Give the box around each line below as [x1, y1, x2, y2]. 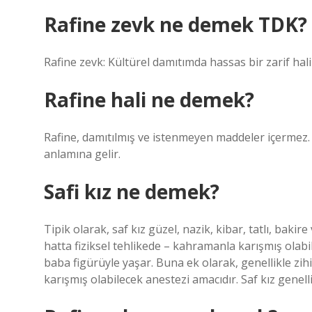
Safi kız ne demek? [44, 178, 219, 205]
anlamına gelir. [44, 146, 120, 162]
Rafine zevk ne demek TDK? [44, 11, 307, 38]
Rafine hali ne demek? [44, 86, 254, 113]
